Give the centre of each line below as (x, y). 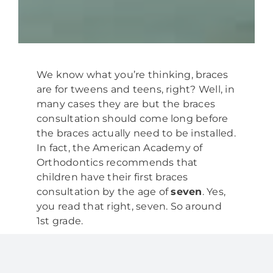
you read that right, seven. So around (129, 207)
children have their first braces (112, 177)
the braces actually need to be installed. (136, 133)
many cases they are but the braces (126, 104)
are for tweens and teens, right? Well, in (135, 90)
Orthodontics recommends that (117, 163)
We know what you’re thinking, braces (132, 75)
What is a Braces (112, 252)
